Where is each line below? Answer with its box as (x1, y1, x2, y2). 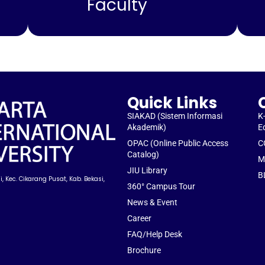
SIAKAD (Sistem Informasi (127, 111, 223, 121)
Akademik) (127, 122, 167, 132)
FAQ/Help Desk (127, 230, 183, 239)
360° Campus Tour (127, 182, 196, 191)
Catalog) (127, 150, 160, 159)
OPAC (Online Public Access (127, 138, 229, 148)
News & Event (127, 198, 178, 207)
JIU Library (127, 166, 168, 175)
